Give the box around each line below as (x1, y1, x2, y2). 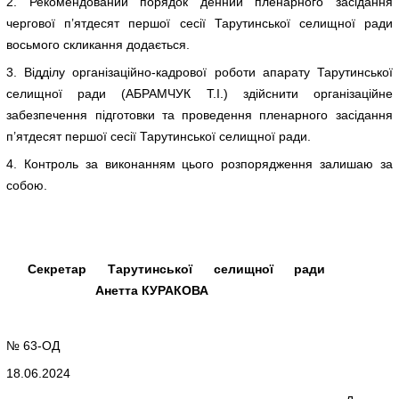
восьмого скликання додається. (6, 37, 191, 52)
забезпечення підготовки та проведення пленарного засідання (6, 107, 393, 122)
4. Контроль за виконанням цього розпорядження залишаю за (6, 157, 393, 172)
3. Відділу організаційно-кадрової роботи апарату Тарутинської (6, 64, 393, 79)
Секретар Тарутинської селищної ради (6, 261, 393, 276)
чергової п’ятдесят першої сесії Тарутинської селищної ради (6, 15, 393, 30)
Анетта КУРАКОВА (6, 282, 209, 297)
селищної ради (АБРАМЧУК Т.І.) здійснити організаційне (6, 85, 393, 101)
